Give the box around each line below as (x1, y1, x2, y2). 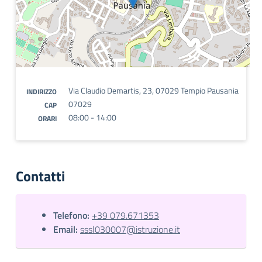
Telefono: (53, 208, 89, 222)
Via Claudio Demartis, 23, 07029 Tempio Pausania (68, 84, 239, 96)
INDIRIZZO (26, 86, 57, 97)
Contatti (16, 166, 65, 187)
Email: (53, 222, 78, 236)
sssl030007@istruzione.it (80, 222, 180, 236)
